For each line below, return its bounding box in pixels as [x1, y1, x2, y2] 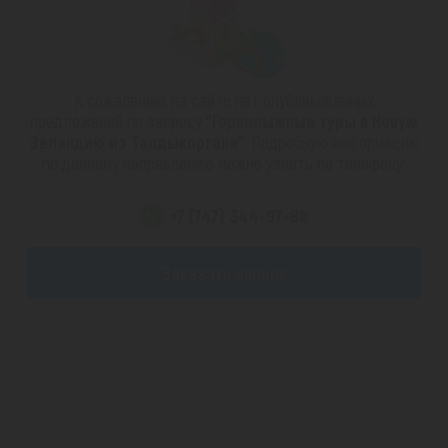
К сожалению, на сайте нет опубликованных [74, 89, 374, 112]
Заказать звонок [161, 260, 287, 284]
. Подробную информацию [243, 131, 420, 154]
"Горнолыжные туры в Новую [206, 110, 418, 133]
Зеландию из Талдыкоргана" [28, 131, 244, 154]
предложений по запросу [30, 110, 206, 133]
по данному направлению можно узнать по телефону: [42, 152, 406, 175]
